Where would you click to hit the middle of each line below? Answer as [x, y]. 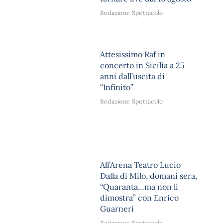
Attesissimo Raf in [132, 55]
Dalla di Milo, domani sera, [148, 176]
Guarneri [117, 209]
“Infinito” [116, 87]
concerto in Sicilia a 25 [142, 65]
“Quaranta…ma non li [139, 187]
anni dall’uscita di [132, 76]
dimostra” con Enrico [139, 198]
